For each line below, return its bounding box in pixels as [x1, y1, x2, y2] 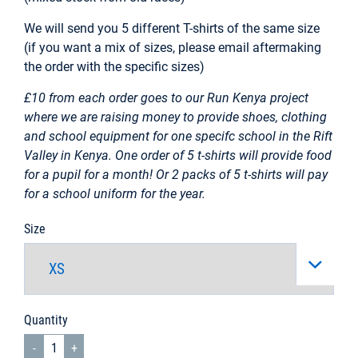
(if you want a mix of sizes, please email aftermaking [24, 39, 321, 55]
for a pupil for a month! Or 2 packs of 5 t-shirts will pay [24, 166, 328, 182]
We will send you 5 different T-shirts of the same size [24, 20, 320, 36]
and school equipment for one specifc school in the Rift [24, 128, 332, 144]
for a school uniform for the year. [24, 185, 205, 201]
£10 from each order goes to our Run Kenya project [24, 89, 308, 105]
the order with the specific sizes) [24, 58, 205, 74]
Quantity [24, 312, 68, 328]
